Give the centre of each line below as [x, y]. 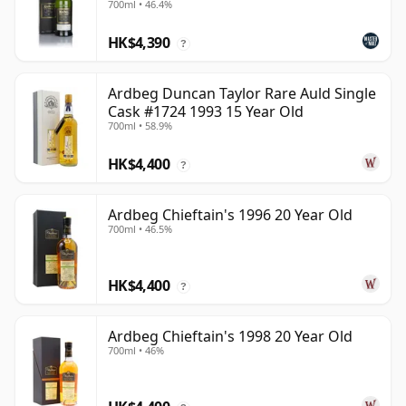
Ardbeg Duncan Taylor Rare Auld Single [242, 94]
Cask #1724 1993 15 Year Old [206, 112]
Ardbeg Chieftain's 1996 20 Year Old [230, 215]
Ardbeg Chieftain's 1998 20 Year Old [230, 337]
